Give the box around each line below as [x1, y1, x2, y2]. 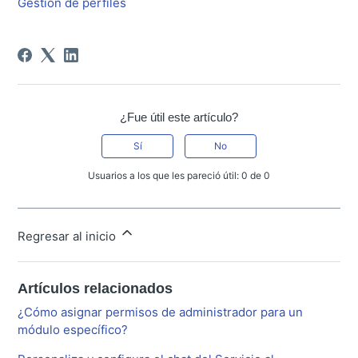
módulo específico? [18, 321, 129, 337]
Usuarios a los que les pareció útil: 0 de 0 [88, 169, 270, 181]
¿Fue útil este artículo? [120, 109, 238, 124]
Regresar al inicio [18, 228, 120, 244]
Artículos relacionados [18, 280, 173, 296]
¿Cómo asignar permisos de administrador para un [18, 304, 304, 320]
